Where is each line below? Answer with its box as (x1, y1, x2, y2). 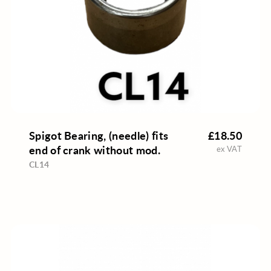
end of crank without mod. (28, 142, 160, 158)
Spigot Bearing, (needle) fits (28, 128, 169, 143)
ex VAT (217, 143, 243, 155)
